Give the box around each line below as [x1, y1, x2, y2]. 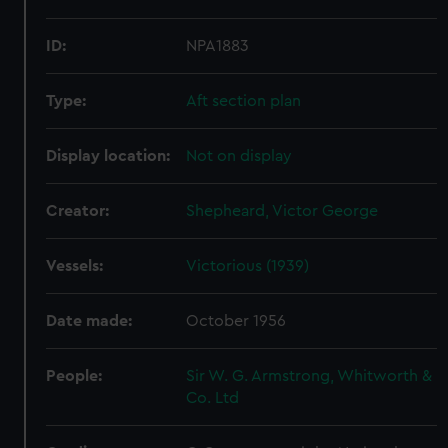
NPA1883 [186, 38, 250, 54]
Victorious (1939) [186, 258, 310, 274]
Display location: [46, 148, 171, 164]
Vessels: [46, 258, 104, 274]
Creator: [46, 203, 110, 219]
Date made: [46, 313, 133, 329]
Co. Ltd [186, 390, 240, 406]
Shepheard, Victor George [186, 203, 379, 219]
